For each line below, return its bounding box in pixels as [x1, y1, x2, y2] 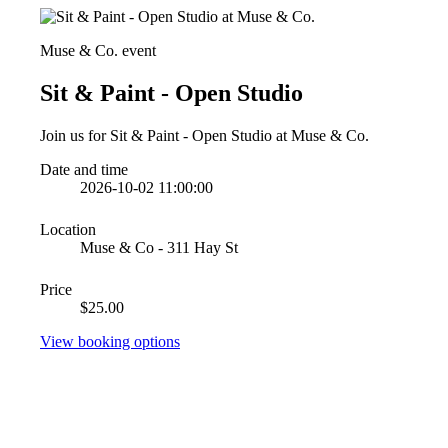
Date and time [40, 160, 128, 178]
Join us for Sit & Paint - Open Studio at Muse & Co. [40, 126, 369, 144]
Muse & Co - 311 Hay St [80, 238, 238, 256]
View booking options [40, 332, 180, 350]
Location [40, 220, 96, 238]
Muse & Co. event [40, 42, 156, 59]
